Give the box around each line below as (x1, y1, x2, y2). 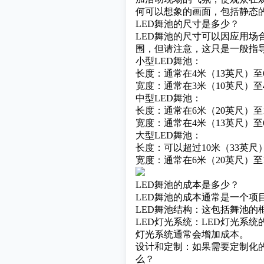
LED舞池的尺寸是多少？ (136, 19, 239, 29)
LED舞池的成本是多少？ (136, 180, 239, 190)
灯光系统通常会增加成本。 (136, 229, 249, 239)
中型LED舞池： (136, 93, 202, 103)
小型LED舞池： (136, 56, 202, 66)
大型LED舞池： (136, 130, 202, 140)
